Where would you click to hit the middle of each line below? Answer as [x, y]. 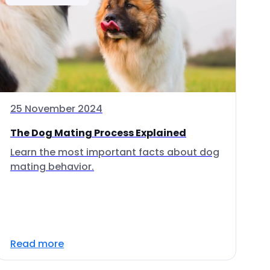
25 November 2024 [56, 109]
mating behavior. [52, 167]
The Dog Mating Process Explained [98, 133]
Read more [37, 244]
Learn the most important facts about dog [115, 152]
